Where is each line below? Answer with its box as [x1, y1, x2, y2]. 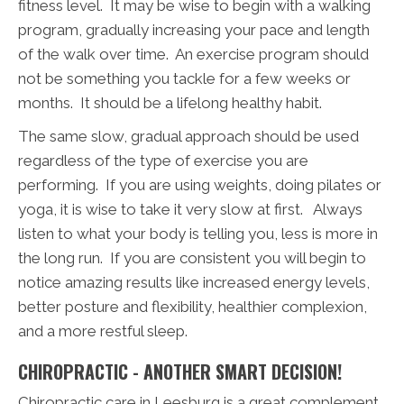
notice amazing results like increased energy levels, [18, 272, 370, 291]
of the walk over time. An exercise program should [18, 44, 369, 63]
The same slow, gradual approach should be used [18, 126, 359, 145]
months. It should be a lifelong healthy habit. [18, 93, 322, 112]
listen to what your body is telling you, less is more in [18, 224, 378, 243]
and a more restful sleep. [18, 321, 188, 340]
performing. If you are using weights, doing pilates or [18, 175, 381, 194]
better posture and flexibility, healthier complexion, [18, 297, 367, 316]
